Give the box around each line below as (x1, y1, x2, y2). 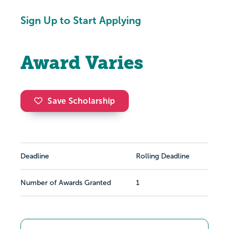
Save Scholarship (48, 97, 116, 106)
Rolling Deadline (136, 152, 190, 161)
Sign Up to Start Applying (20, 15, 141, 27)
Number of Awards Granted (20, 179, 111, 187)
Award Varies (20, 52, 143, 74)
